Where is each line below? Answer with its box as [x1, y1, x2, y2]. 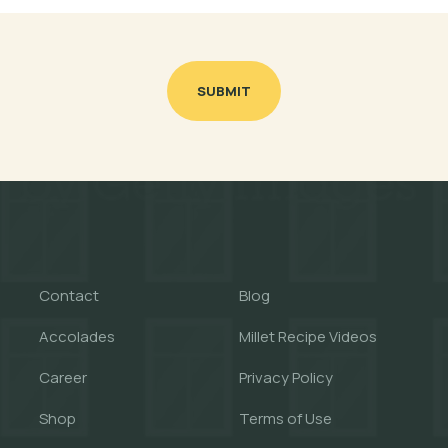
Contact [39, 285, 99, 306]
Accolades [39, 326, 115, 347]
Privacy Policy [239, 367, 333, 388]
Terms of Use [239, 408, 332, 429]
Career [39, 367, 87, 388]
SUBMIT [197, 82, 251, 100]
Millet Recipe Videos [239, 326, 377, 347]
